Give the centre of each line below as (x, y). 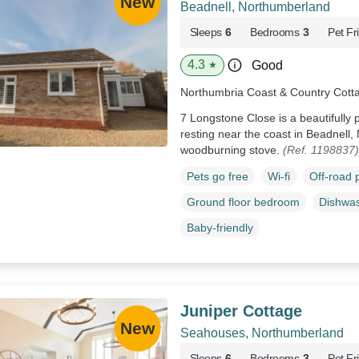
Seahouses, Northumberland (262, 333)
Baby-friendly (220, 227)
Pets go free (217, 176)
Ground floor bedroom (243, 202)
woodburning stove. (231, 150)
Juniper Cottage (241, 311)
